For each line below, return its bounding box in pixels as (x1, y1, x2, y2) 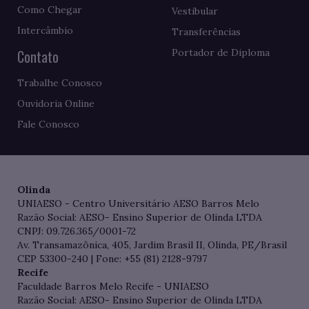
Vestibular (172, 5, 218, 18)
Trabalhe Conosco (17, 77, 102, 90)
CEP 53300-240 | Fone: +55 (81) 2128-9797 (17, 252, 207, 266)
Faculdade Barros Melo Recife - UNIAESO (17, 280, 209, 293)
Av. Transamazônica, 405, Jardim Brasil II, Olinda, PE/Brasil (17, 239, 287, 252)
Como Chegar (17, 3, 82, 17)
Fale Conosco (17, 118, 79, 131)
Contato (17, 46, 59, 68)
